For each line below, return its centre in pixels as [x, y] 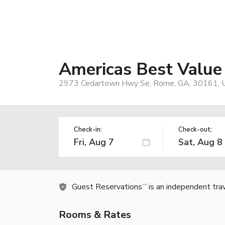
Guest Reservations [107, 187]
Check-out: [195, 129]
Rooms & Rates [95, 214]
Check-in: [88, 129]
